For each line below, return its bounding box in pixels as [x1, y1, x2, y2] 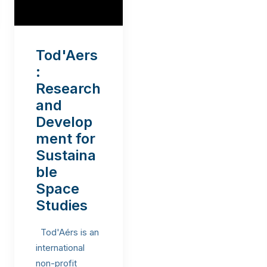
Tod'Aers [36, 46, 98, 64]
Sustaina [36, 147, 96, 164]
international [36, 242, 85, 253]
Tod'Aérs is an [36, 226, 99, 238]
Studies [36, 197, 88, 214]
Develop [36, 113, 92, 131]
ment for [36, 130, 95, 147]
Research [36, 80, 101, 97]
